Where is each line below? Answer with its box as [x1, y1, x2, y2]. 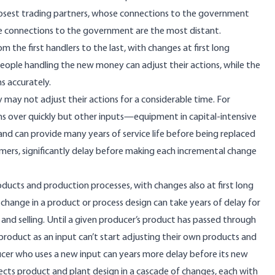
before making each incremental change [94, 147, 257, 157]
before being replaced [165, 130, 255, 139]
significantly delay [22, 147, 94, 157]
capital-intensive [189, 112, 257, 122]
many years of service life [64, 130, 165, 139]
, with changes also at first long [130, 181, 254, 191]
